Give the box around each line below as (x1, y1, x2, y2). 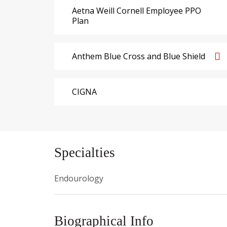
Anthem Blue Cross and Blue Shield (72, 50, 205, 62)
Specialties (54, 144, 115, 160)
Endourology (54, 172, 103, 184)
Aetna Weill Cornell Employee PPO (72, 5, 201, 16)
